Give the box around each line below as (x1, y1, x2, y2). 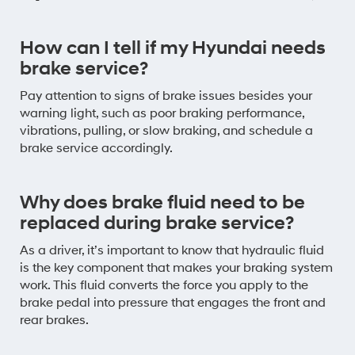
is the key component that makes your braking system (20, 259, 333, 276)
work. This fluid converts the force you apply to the (20, 277, 308, 293)
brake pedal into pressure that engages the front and (20, 294, 326, 311)
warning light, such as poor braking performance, (20, 105, 304, 121)
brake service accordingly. (20, 139, 173, 156)
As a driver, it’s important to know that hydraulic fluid (20, 242, 324, 258)
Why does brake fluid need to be (20, 190, 305, 215)
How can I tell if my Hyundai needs (20, 36, 326, 60)
